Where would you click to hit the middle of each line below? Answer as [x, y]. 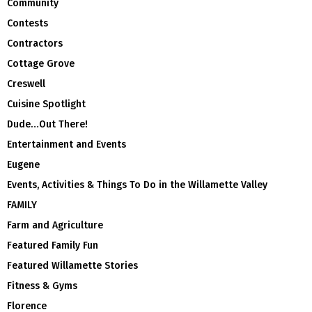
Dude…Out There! [47, 124]
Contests [28, 23]
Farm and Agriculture [55, 225]
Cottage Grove [41, 63]
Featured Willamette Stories [72, 265]
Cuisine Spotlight [46, 104]
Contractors [35, 43]
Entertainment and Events [67, 144]
